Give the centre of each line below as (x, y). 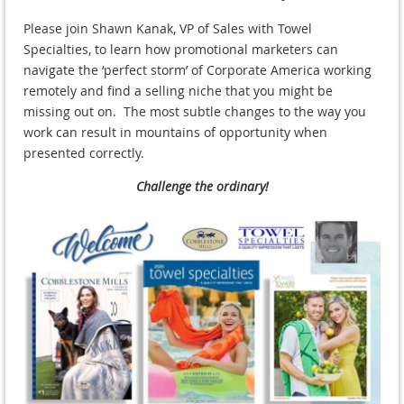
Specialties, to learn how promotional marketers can (181, 50)
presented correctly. (84, 153)
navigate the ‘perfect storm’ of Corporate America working (197, 70)
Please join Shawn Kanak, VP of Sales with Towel (168, 29)
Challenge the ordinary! (202, 187)
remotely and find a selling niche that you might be (178, 91)
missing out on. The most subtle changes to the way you (195, 112)
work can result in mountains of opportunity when (175, 133)
